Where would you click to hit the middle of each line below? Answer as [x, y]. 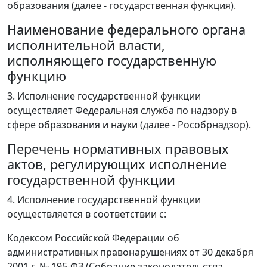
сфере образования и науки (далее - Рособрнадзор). [129, 125]
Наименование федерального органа [126, 30]
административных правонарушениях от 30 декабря [130, 252]
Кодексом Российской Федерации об [93, 238]
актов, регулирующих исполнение [117, 164]
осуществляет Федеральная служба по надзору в [122, 110]
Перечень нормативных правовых [118, 149]
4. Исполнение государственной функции [104, 200]
